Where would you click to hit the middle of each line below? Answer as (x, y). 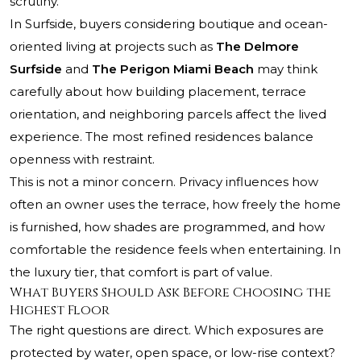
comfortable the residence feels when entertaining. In (175, 250)
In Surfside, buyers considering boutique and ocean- (169, 24)
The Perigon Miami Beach (173, 69)
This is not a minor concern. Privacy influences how (164, 182)
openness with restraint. (82, 160)
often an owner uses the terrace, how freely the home (175, 205)
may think (286, 69)
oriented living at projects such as (113, 47)
